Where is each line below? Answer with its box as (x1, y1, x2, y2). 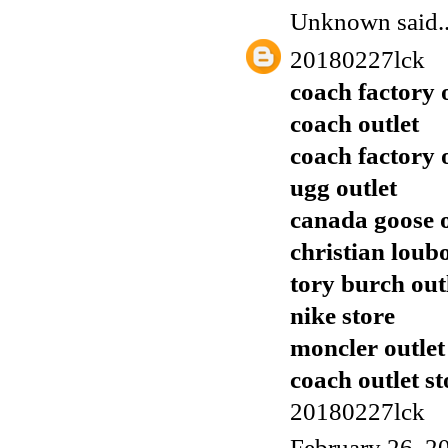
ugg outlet (290, 174, 397, 202)
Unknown (290, 8, 391, 36)
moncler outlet (290, 334, 445, 362)
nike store (290, 302, 395, 330)
